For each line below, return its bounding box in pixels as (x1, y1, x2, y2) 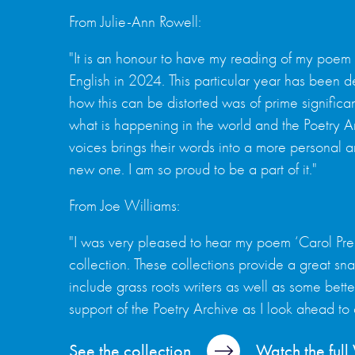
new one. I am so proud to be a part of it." (69, 160, 317, 178)
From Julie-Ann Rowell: (69, 13, 201, 31)
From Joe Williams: (69, 197, 180, 215)
